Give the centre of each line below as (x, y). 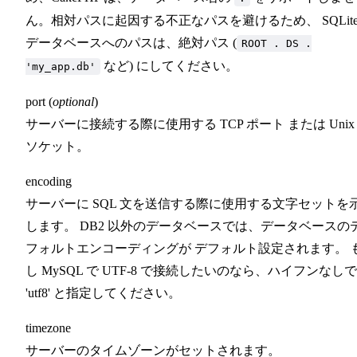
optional (73, 101)
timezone (48, 328)
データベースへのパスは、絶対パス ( (131, 42)
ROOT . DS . (277, 43)
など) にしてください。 (169, 65)
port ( (39, 101)
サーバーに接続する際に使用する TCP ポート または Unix (190, 124)
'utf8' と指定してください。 (103, 292)
